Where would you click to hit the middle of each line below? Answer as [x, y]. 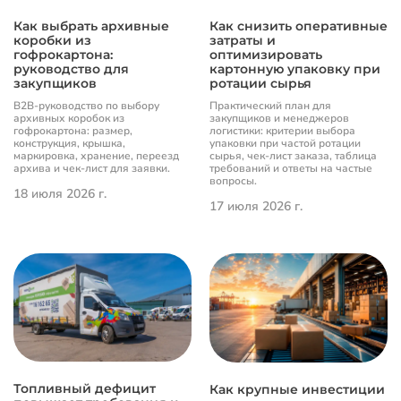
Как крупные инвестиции [297, 390]
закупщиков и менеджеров [279, 118]
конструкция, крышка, [69, 143]
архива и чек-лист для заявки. [92, 168]
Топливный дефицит [85, 389]
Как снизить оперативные [299, 26]
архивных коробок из [69, 118]
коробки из [52, 40]
